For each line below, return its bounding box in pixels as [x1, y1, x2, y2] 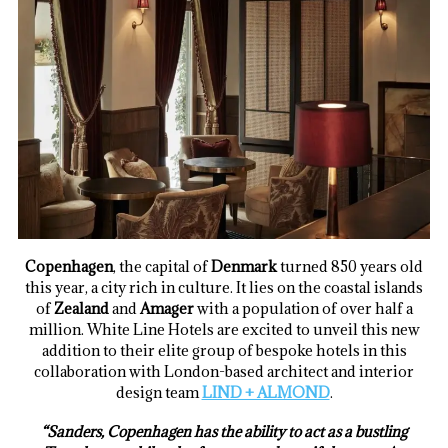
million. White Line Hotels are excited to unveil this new [28, 320, 420, 340]
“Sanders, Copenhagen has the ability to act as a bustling [41, 421, 407, 441]
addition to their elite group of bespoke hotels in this [41, 341, 407, 361]
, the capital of [113, 257, 211, 277]
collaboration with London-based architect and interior [34, 362, 414, 382]
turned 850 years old [277, 257, 423, 277]
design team [115, 383, 202, 403]
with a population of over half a [193, 299, 413, 319]
